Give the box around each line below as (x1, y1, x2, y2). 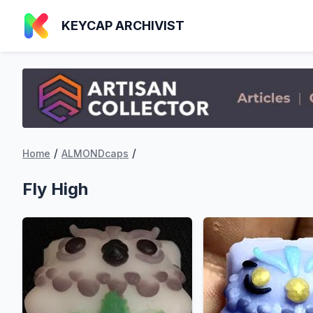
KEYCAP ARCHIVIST (61, 18, 184, 33)
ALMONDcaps (61, 147, 129, 160)
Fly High (22, 179, 88, 200)
